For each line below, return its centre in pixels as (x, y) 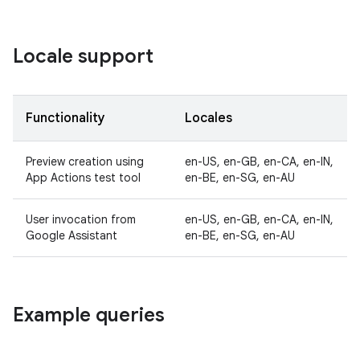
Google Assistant (72, 235)
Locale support (83, 56)
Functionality (65, 118)
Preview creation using (85, 162)
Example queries (89, 315)
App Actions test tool (83, 178)
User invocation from (81, 219)
